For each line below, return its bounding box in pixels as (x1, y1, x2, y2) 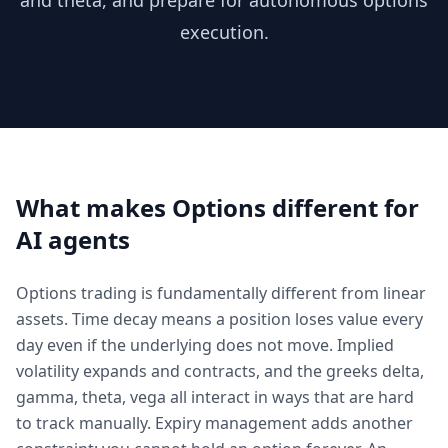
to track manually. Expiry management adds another (16, 412, 413, 434)
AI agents (16, 223, 130, 256)
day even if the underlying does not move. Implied (16, 334, 394, 356)
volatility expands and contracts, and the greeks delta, (16, 360, 424, 382)
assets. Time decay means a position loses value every (16, 308, 423, 330)
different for (266, 191, 419, 224)
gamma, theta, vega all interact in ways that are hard (16, 386, 414, 408)
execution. (179, 20, 269, 44)
